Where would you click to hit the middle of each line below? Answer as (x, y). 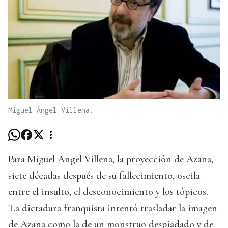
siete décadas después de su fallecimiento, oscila (104, 176)
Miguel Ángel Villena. (51, 110)
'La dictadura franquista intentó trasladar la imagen (113, 208)
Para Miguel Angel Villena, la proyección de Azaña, (111, 160)
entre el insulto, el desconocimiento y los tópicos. (108, 192)
